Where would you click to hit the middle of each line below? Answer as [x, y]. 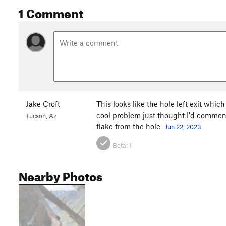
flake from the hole [129, 126]
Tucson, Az [41, 115]
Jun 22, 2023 [183, 126]
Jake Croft [43, 104]
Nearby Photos [61, 174]
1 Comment [51, 12]
